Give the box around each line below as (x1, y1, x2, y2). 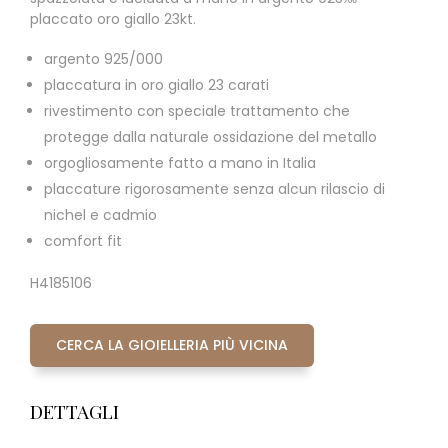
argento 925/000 (44, 48, 163, 69)
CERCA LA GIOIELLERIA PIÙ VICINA (56, 335, 288, 356)
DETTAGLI (30, 398, 119, 425)
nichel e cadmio (44, 204, 157, 225)
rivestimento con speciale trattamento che (44, 100, 350, 121)
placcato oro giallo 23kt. (30, 8, 196, 29)
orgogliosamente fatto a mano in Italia (44, 152, 316, 173)
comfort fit (44, 230, 122, 251)
